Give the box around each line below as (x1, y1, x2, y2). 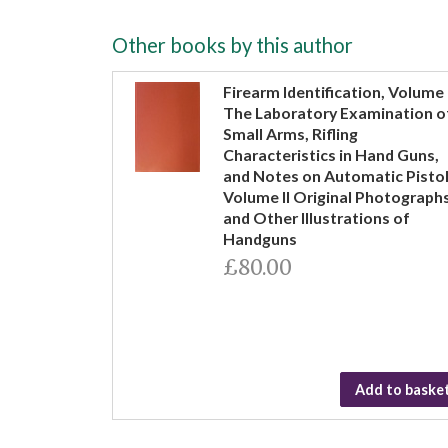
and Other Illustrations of (223, 208, 410, 227)
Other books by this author (112, 33, 353, 57)
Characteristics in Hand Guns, (223, 145, 439, 164)
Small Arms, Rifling (223, 124, 358, 143)
